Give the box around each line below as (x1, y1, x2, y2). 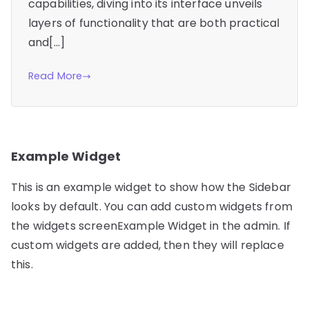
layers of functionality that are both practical (28, 15, 280, 32)
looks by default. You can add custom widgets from (11, 199, 292, 215)
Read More (28, 69, 83, 83)
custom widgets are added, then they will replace (11, 237, 284, 254)
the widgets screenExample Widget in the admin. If (11, 218, 290, 235)
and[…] (28, 34, 65, 51)
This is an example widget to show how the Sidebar (11, 179, 291, 196)
